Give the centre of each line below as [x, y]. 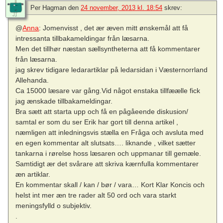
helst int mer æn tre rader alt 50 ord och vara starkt [96, 195]
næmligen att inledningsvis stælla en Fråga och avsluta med [110, 133]
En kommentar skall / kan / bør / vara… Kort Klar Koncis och [110, 185]
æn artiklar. [33, 174]
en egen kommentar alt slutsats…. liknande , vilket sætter [106, 143]
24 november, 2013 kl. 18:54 [121, 8]
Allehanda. [32, 80]
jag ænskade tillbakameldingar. [64, 101]
